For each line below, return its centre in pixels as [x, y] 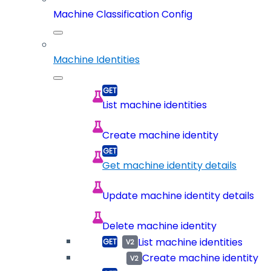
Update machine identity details [178, 196]
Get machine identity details [170, 166]
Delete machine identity [160, 226]
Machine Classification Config [123, 15]
